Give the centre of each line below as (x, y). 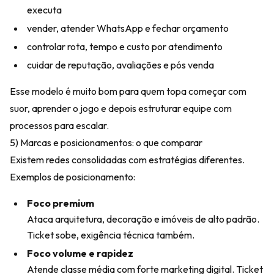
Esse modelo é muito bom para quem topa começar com (128, 91)
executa (44, 10)
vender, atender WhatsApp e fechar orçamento (128, 28)
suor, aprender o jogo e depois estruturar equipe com (121, 108)
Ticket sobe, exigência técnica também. (111, 235)
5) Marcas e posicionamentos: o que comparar (106, 143)
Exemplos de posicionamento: (72, 177)
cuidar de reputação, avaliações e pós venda (120, 65)
